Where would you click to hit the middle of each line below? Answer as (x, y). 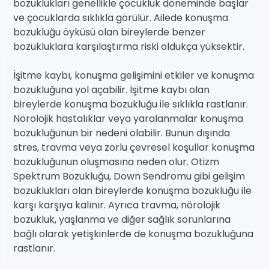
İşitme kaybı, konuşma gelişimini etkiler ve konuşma (134, 76)
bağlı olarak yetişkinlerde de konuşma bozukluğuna (133, 234)
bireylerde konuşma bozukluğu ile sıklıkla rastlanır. (131, 104)
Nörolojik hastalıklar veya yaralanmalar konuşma (128, 119)
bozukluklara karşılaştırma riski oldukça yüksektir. (129, 47)
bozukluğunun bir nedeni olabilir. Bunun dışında (122, 133)
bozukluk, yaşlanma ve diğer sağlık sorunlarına (122, 220)
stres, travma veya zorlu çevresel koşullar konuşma (134, 148)
